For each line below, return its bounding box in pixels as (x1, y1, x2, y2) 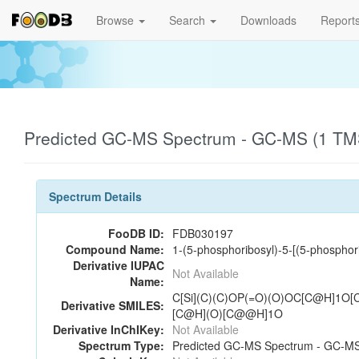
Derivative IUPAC (73, 257, 164, 273)
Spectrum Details (49, 188, 142, 204)
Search (169, 12, 208, 28)
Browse (96, 12, 137, 28)
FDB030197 (172, 225, 233, 241)
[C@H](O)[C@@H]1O (172, 305, 283, 321)
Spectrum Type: (79, 337, 164, 353)
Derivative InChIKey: (53, 321, 164, 337)
